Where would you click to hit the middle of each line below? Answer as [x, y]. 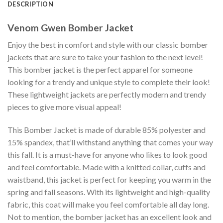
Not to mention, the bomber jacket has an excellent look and [110, 217]
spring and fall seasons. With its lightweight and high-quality [109, 192]
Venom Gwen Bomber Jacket [70, 27]
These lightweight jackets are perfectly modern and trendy [107, 95]
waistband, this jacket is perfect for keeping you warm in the [109, 180]
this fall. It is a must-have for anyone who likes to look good [107, 155]
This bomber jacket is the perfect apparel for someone [100, 70]
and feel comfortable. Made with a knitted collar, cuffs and [107, 167]
